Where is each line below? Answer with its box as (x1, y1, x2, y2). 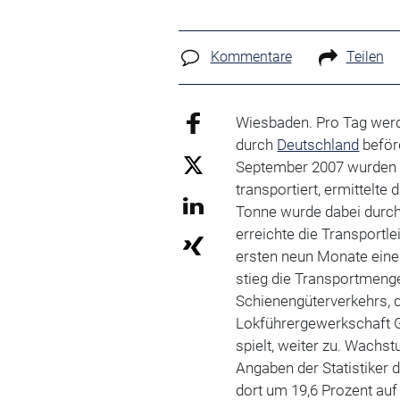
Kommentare (210, 48, 292, 65)
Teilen (346, 48, 384, 65)
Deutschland (277, 135, 360, 154)
